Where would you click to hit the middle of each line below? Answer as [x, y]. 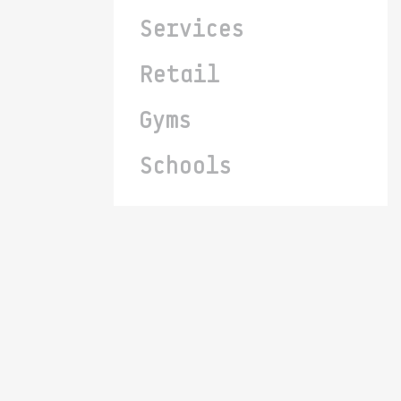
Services [192, 31]
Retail [180, 77]
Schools [186, 168]
